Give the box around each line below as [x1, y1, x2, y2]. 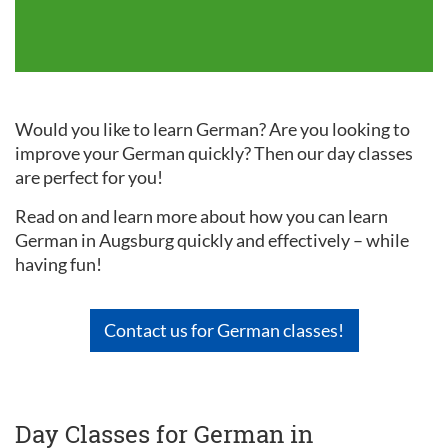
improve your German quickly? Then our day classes [15, 142, 413, 164]
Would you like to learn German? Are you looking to [15, 118, 410, 140]
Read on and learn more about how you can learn [15, 205, 388, 227]
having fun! [15, 253, 102, 275]
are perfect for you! [15, 166, 163, 188]
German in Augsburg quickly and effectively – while [15, 229, 409, 251]
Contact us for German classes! [104, 318, 344, 341]
